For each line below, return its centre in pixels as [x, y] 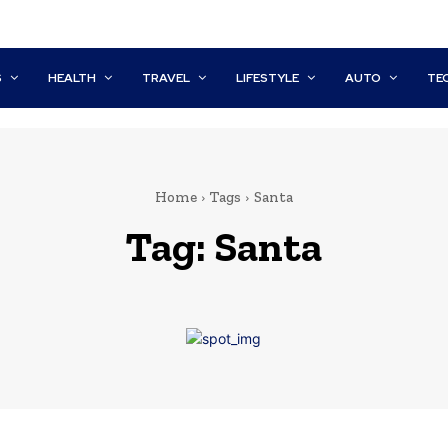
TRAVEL [166, 78]
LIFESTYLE [268, 78]
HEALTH [72, 78]
